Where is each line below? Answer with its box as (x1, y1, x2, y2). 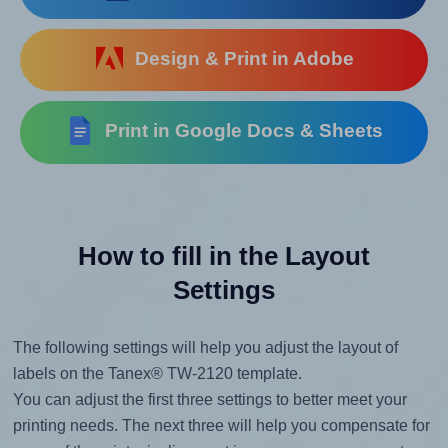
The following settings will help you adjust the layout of (12, 339, 398, 357)
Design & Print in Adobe (124, 48, 354, 69)
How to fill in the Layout (78, 241, 370, 272)
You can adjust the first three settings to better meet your (12, 391, 407, 409)
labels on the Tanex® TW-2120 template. (12, 365, 302, 383)
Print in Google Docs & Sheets (95, 120, 384, 142)
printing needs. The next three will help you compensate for (12, 417, 430, 435)
